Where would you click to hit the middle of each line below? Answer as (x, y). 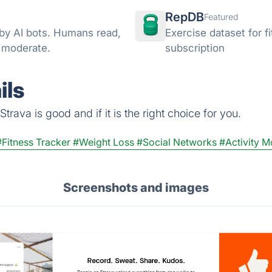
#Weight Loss (104, 142)
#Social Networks (177, 142)
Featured (221, 17)
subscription (195, 48)
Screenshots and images (136, 188)
